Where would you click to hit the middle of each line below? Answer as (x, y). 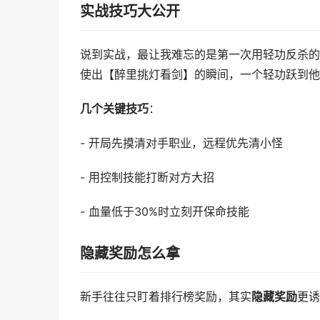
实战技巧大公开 (130, 11)
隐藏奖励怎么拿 (130, 254)
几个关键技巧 (114, 109)
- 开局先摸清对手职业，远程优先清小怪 (181, 143)
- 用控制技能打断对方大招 (147, 177)
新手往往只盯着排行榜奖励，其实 (166, 297)
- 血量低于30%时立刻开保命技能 (165, 212)
